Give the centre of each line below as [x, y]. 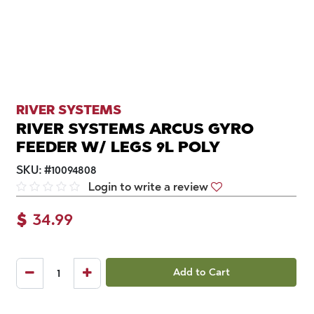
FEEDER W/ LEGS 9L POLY [118, 146]
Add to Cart [201, 272]
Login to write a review [148, 186]
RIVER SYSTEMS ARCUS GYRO [135, 128]
